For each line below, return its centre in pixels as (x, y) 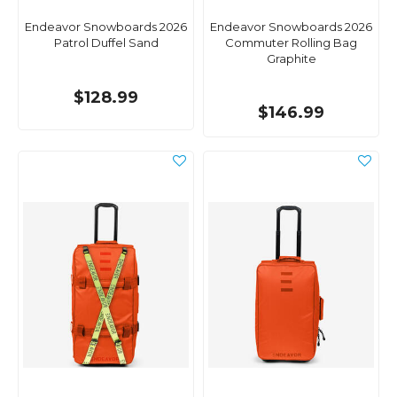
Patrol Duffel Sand (106, 43)
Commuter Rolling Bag (291, 43)
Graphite (291, 59)
